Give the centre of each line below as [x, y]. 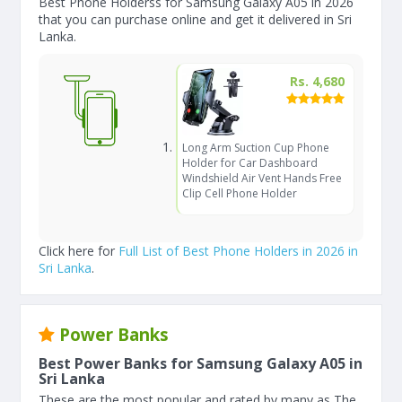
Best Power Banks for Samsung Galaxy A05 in [201, 363]
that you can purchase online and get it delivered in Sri [195, 19]
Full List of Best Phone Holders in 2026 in [238, 251]
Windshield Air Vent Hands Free [262, 178]
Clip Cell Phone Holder [239, 193]
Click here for [79, 251]
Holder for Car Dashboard [249, 163]
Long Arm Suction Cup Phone [255, 148]
